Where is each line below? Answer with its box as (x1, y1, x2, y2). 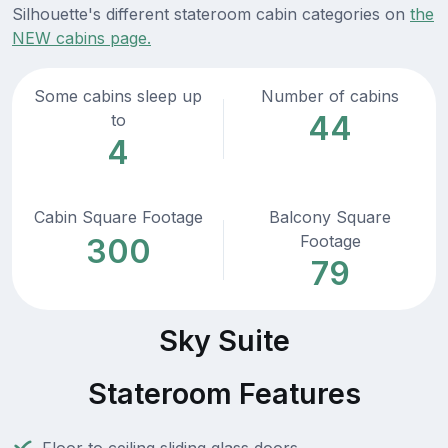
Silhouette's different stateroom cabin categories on (12, 4, 410, 25)
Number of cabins (261, 86, 399, 107)
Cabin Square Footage (33, 207, 203, 228)
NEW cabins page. (12, 28, 151, 49)
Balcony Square (269, 207, 391, 228)
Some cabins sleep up (34, 86, 202, 107)
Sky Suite (158, 323, 290, 359)
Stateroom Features (87, 376, 361, 412)
